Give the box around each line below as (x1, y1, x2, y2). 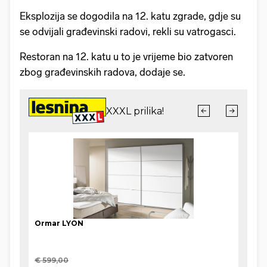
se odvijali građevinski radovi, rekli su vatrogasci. (20, 26, 236, 38)
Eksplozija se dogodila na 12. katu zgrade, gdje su (20, 10, 241, 23)
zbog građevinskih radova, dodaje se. (20, 66, 185, 79)
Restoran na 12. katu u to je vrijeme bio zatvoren (20, 51, 233, 63)
